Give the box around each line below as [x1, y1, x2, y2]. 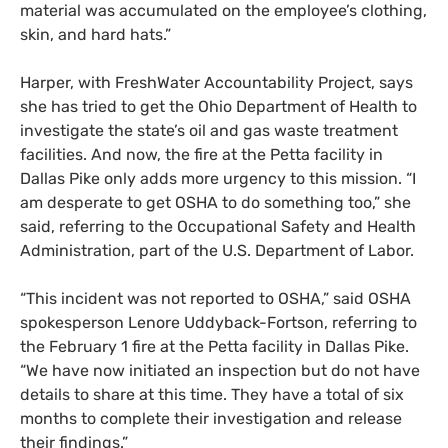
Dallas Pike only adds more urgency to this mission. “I [20, 168, 416, 188]
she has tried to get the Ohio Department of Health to [20, 96, 417, 116]
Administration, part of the [20, 240, 222, 260]
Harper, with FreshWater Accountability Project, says [20, 72, 413, 92]
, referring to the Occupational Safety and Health [51, 216, 416, 236]
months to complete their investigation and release [20, 408, 402, 428]
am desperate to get [20, 192, 175, 212]
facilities [20, 144, 83, 164]
